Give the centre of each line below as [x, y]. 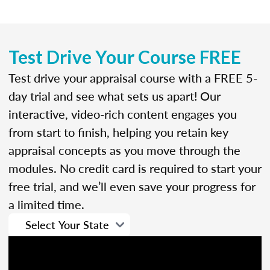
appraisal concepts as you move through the [124, 150]
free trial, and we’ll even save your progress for [132, 186]
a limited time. [46, 204]
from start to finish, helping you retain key [118, 132]
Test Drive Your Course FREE [125, 56]
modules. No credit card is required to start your [135, 168]
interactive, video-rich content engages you [123, 114]
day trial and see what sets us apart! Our [115, 96]
